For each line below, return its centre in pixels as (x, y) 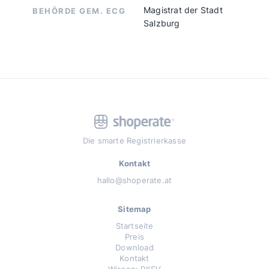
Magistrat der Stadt (183, 10)
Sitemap (134, 209)
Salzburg (162, 23)
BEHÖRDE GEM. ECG (79, 11)
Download (134, 247)
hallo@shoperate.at (134, 180)
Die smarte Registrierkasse (134, 141)
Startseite (134, 226)
